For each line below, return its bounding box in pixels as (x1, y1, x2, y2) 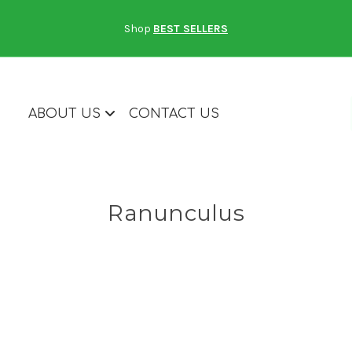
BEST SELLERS (152, 21, 228, 35)
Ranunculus (108, 200, 244, 227)
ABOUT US (28, 106, 104, 121)
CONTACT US (129, 106, 219, 121)
